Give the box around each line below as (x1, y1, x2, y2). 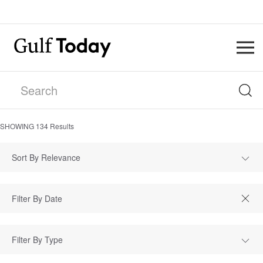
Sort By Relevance (12, 151, 80, 163)
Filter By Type (12, 234, 63, 245)
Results (48, 121, 74, 131)
